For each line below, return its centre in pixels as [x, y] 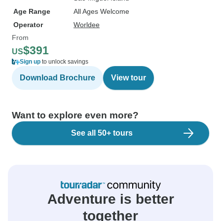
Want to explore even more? [75, 115]
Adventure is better [110, 199]
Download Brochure [57, 78]
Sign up [30, 62]
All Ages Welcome [101, 11]
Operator [28, 25]
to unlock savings [64, 62]
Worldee [87, 25]
